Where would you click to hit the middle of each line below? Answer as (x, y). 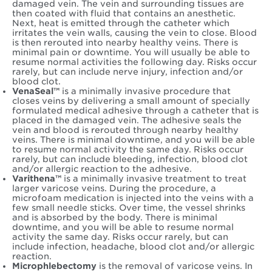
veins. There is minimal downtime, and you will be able (134, 140)
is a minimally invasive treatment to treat (155, 179)
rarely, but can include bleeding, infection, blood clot (130, 159)
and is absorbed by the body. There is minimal (115, 218)
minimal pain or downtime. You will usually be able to (131, 53)
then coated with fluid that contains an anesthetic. (124, 14)
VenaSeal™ (36, 91)
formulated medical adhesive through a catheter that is (135, 111)
